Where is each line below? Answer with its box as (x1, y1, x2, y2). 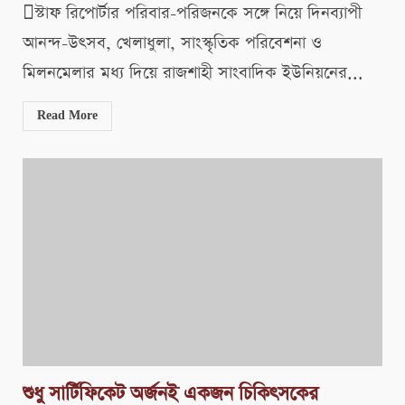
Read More (37, 108, 98, 124)
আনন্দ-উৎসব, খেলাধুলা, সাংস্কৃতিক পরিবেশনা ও (23, 32, 322, 55)
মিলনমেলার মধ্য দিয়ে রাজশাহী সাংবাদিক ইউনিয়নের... (23, 61, 363, 85)
